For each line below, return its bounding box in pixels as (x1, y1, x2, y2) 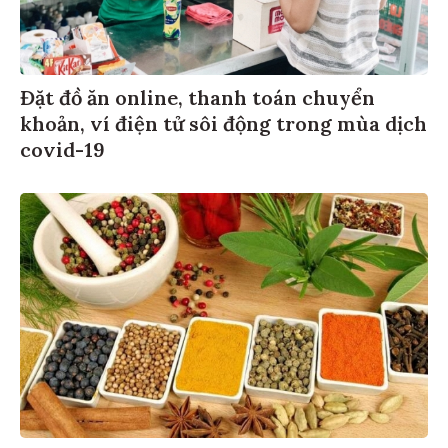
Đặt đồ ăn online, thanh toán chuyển (20, 87, 375, 113)
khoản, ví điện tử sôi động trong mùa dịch (20, 113, 427, 139)
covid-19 (20, 139, 105, 165)
